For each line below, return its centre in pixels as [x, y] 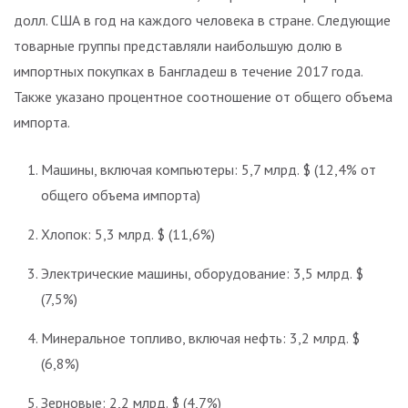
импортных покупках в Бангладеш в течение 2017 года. [188, 71]
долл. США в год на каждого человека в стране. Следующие [202, 20]
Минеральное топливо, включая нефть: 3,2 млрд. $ [200, 337]
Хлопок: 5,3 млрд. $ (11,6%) [128, 234]
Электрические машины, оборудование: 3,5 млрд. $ [202, 273]
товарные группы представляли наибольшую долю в [178, 45]
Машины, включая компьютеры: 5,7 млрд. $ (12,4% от [209, 169]
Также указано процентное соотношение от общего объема [203, 96]
